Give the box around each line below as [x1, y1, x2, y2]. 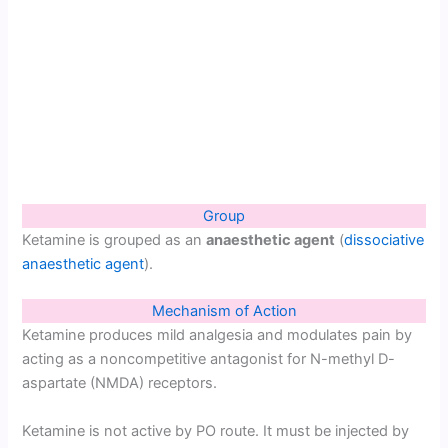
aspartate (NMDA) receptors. [22, 374, 218, 393]
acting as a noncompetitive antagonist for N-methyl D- [22, 350, 396, 369]
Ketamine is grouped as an [22, 230, 207, 249]
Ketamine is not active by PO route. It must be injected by [22, 421, 410, 440]
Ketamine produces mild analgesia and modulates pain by [22, 326, 413, 345]
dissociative [344, 230, 425, 249]
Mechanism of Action [151, 302, 297, 321]
